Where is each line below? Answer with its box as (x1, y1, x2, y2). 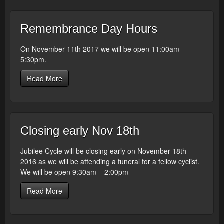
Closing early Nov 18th (20, 124, 139, 137)
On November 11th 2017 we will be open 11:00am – (20, 44, 185, 54)
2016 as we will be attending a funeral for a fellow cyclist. (20, 156, 199, 166)
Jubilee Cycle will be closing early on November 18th (20, 146, 186, 156)
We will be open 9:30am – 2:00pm (20, 167, 128, 177)
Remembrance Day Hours (20, 22, 157, 35)
